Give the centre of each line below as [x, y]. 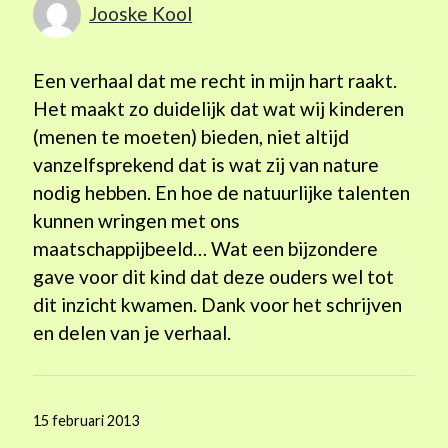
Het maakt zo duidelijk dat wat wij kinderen [219, 108]
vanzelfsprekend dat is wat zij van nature [206, 164]
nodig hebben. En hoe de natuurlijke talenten [222, 192]
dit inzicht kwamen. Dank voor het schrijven [218, 304]
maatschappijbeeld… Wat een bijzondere [206, 248]
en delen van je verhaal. [132, 332]
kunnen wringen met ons [137, 220]
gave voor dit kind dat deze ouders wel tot [214, 276]
